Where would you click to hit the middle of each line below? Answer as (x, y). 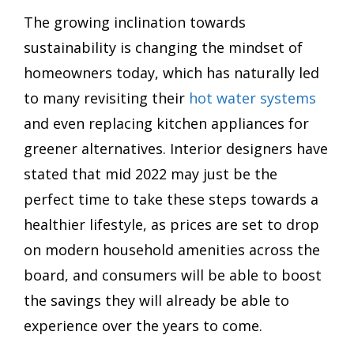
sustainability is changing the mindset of (163, 47)
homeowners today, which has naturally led (171, 72)
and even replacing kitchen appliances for (166, 123)
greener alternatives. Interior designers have (176, 148)
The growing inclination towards (135, 22)
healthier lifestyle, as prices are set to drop (171, 224)
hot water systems (252, 98)
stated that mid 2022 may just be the (151, 173)
